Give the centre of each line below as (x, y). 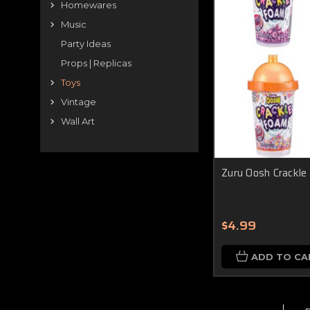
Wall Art (78, 121)
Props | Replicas (96, 63)
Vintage (79, 102)
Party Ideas (86, 44)
